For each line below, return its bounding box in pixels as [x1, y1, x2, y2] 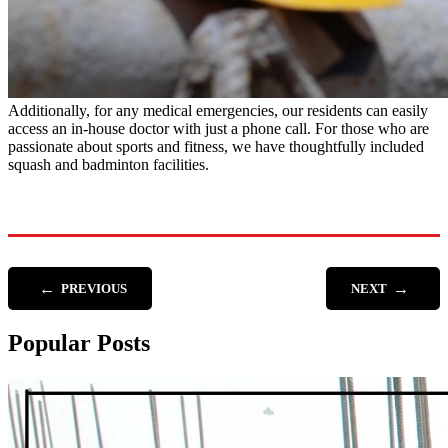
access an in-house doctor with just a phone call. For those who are [8, 120, 429, 138]
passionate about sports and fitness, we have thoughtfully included [8, 138, 424, 156]
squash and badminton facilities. [8, 156, 209, 174]
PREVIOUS [61, 281, 127, 297]
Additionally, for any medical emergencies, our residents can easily [8, 102, 428, 120]
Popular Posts [8, 330, 150, 357]
